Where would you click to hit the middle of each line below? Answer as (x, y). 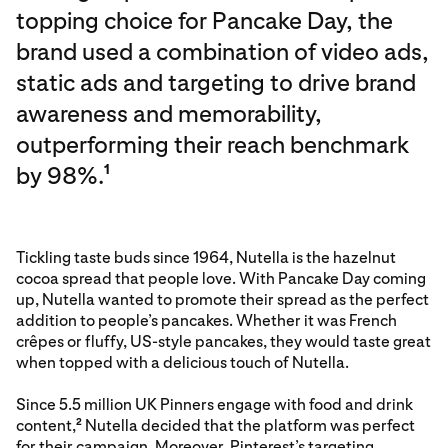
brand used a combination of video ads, (222, 51)
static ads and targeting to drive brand (216, 82)
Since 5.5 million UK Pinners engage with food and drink (214, 404)
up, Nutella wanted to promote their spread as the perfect (222, 299)
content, (46, 425)
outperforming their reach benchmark (212, 144)
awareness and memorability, (169, 113)
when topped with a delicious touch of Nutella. (182, 362)
